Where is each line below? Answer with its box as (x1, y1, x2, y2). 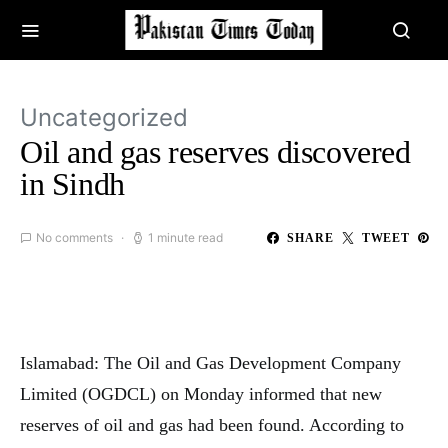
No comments (36, 230, 113, 245)
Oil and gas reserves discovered (20, 134, 411, 170)
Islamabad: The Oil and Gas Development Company (20, 353, 401, 373)
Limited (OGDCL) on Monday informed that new (20, 384, 382, 404)
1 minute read (148, 230, 223, 245)
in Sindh (20, 166, 125, 202)
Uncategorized (20, 103, 188, 132)
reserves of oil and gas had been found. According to (20, 415, 404, 435)
